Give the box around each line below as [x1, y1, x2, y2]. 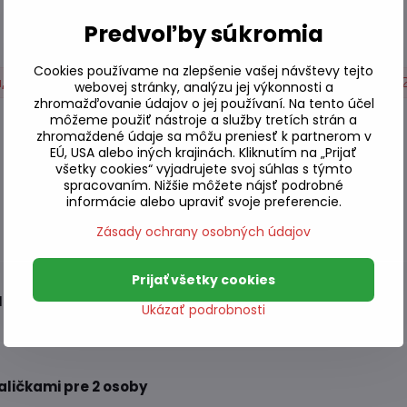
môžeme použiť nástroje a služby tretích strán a [50, 110, 357, 129]
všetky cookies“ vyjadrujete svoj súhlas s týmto [55, 159, 352, 178]
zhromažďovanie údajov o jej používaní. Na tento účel [33, 94, 374, 113]
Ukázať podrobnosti [142, 300, 265, 319]
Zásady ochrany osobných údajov [96, 222, 311, 241]
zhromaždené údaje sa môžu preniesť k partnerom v [35, 126, 372, 145]
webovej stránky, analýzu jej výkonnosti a [74, 77, 333, 96]
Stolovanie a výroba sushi [195, 73, 375, 92]
